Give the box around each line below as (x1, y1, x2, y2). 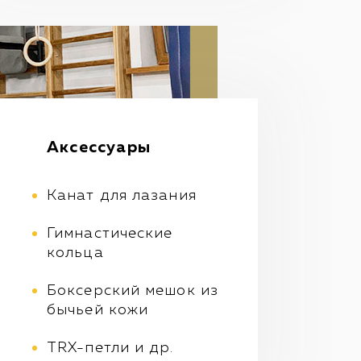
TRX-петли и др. (47, 341, 174, 356)
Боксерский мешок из (47, 284, 218, 299)
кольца (47, 246, 104, 261)
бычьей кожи (47, 303, 149, 318)
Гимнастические (47, 226, 173, 242)
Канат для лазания (47, 189, 197, 204)
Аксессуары (47, 139, 151, 156)
